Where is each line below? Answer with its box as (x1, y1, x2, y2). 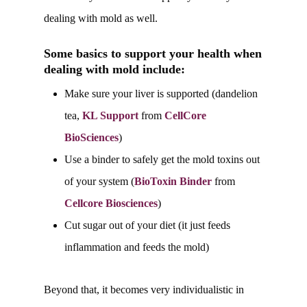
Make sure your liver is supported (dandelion (64, 88, 258, 100)
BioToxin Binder (134, 175, 212, 188)
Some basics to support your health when (44, 47, 262, 61)
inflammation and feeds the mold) (64, 241, 209, 254)
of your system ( (64, 175, 134, 188)
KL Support (82, 110, 138, 122)
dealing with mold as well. (44, 12, 158, 25)
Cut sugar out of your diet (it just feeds (64, 219, 230, 232)
